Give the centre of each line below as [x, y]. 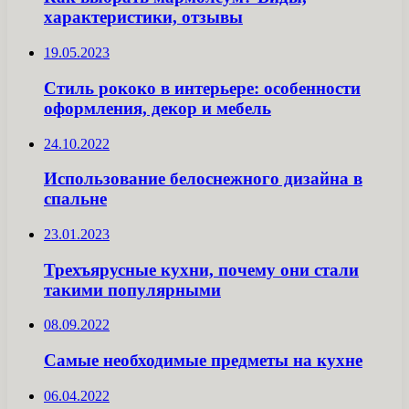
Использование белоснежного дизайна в [203, 179]
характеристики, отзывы [143, 17]
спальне [75, 199]
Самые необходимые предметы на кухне [203, 361]
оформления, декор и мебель [157, 108]
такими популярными [132, 289]
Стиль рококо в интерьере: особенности [202, 88]
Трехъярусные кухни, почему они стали [201, 269]
